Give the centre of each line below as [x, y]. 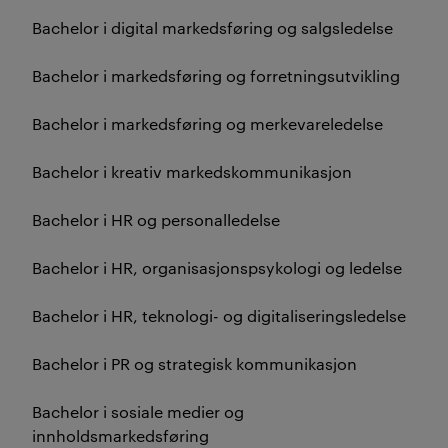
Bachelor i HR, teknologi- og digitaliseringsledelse [221, 315]
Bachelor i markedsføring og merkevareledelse [209, 123]
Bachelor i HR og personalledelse [158, 219]
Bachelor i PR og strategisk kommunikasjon [196, 363]
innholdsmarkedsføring [122, 435]
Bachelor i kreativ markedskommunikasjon [194, 171]
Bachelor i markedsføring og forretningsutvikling [218, 75]
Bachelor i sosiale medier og [138, 411]
